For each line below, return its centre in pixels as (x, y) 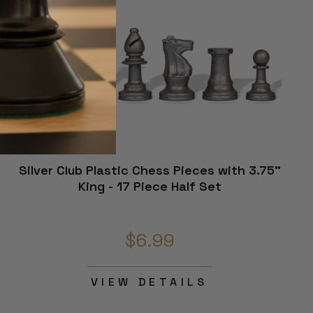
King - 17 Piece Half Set (150, 187)
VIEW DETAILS (150, 282)
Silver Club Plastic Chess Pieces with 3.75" (150, 170)
